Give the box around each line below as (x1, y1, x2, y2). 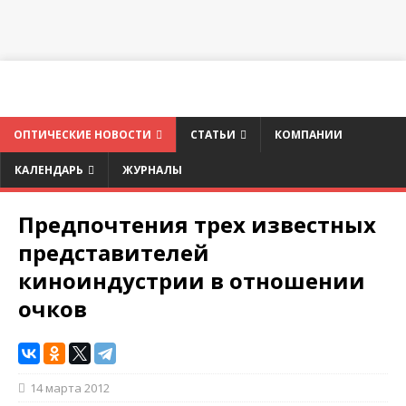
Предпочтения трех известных (18, 209, 376, 240)
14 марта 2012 (30, 380, 110, 397)
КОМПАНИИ (275, 127, 343, 143)
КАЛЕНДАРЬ (14, 162, 83, 179)
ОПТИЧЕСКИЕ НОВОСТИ (14, 127, 151, 143)
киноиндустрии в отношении (18, 266, 365, 296)
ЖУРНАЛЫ (122, 162, 182, 179)
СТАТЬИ (190, 127, 236, 143)
